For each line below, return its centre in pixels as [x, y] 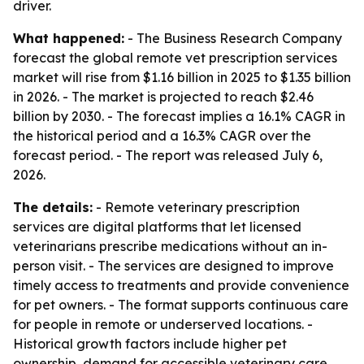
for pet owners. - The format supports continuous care [181, 305]
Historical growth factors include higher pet [150, 344]
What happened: [69, 38]
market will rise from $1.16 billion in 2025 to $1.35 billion [182, 77]
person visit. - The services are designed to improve [173, 266]
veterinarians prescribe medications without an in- [170, 246]
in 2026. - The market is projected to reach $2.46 [163, 97]
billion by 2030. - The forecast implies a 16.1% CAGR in [179, 116]
